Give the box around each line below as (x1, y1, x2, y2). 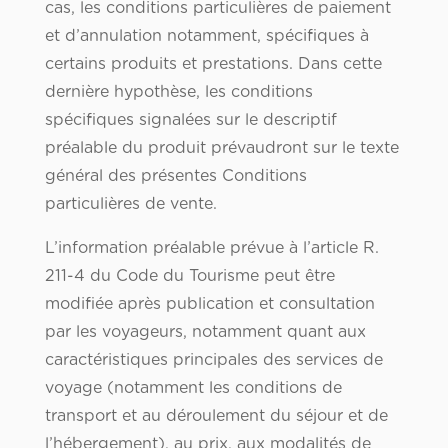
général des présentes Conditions (44, 168, 307, 185)
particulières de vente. (44, 196, 217, 213)
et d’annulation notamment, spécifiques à (44, 28, 369, 45)
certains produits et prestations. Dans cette (44, 56, 382, 73)
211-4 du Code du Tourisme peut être (44, 268, 335, 285)
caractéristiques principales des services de (44, 352, 383, 369)
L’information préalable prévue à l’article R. (44, 240, 379, 257)
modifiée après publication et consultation (44, 296, 375, 313)
